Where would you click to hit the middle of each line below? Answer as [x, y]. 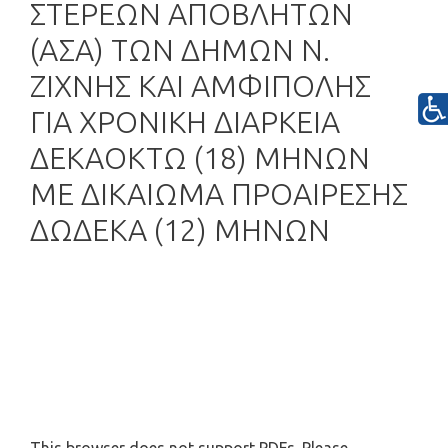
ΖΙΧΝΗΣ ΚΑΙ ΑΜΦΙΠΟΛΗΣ [200, 86]
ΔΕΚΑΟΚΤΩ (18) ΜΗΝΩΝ [200, 158]
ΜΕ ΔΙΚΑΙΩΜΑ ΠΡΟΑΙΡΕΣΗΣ [219, 194]
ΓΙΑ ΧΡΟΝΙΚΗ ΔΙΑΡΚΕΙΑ [185, 122]
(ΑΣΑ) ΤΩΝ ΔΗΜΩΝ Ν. [180, 50]
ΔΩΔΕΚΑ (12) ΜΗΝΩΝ [180, 230]
